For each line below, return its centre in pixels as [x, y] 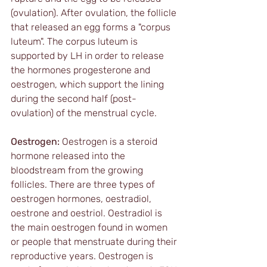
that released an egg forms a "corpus [92, 27]
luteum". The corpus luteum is [75, 41]
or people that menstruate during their [95, 241]
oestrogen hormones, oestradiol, [82, 198]
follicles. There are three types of [84, 184]
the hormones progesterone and [82, 70]
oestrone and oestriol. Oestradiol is [88, 213]
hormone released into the [69, 156]
